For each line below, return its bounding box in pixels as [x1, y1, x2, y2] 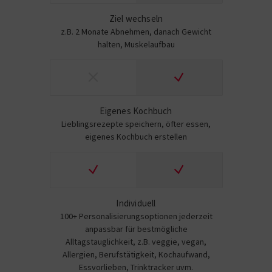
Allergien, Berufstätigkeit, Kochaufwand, [62, 249, 210, 260]
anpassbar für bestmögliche [84, 223, 188, 234]
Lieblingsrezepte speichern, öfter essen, [61, 118, 211, 129]
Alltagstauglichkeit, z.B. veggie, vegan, [66, 236, 206, 247]
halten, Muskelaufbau [97, 39, 175, 50]
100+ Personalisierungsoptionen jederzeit [59, 211, 212, 222]
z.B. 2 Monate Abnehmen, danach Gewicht [61, 26, 211, 37]
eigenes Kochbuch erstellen [85, 131, 187, 142]
